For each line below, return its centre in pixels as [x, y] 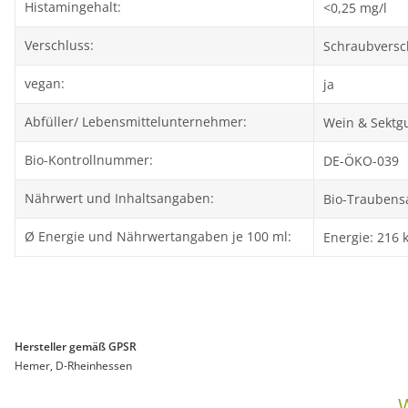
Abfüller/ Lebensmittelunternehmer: [136, 122]
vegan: [45, 84]
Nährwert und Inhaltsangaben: [119, 199]
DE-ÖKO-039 [361, 161]
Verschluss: [59, 46]
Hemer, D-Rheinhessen [73, 365]
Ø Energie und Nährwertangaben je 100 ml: [158, 237]
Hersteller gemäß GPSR [76, 346]
